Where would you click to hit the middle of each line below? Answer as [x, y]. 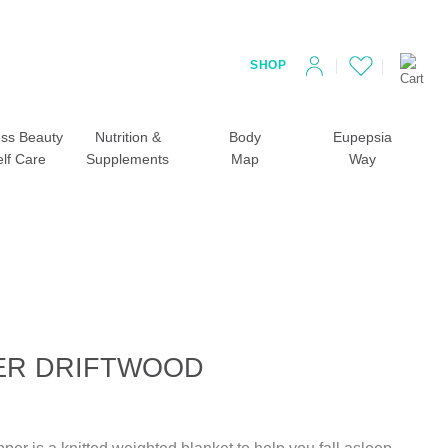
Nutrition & [127, 137]
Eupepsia [362, 137]
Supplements [128, 159]
